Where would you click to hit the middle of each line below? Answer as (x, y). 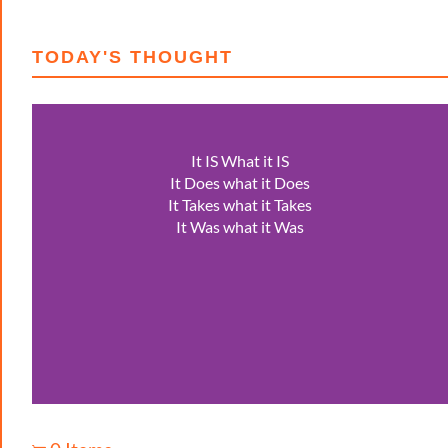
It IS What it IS (239, 161)
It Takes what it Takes (239, 205)
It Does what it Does (239, 183)
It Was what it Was (239, 227)
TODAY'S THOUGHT (132, 57)
